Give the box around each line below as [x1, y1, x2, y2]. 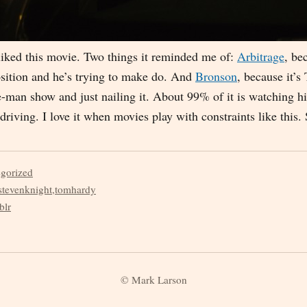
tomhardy [55, 182, 96, 196]
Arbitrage [237, 47, 284, 64]
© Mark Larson [120, 272, 187, 286]
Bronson [195, 67, 237, 84]
